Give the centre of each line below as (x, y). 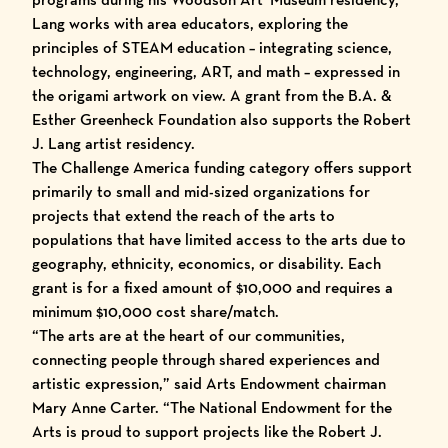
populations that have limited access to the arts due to (219, 239)
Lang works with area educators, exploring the (190, 23)
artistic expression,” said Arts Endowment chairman (209, 383)
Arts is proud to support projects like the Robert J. (207, 431)
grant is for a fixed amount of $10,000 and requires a (212, 287)
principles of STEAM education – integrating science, (212, 47)
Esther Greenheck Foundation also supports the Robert (221, 119)
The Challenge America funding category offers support (222, 167)
